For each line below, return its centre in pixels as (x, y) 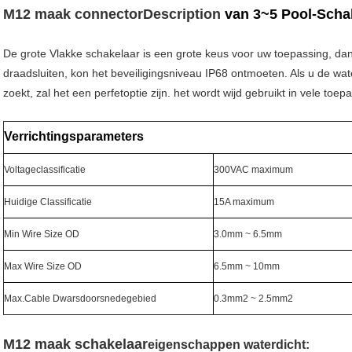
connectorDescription (146, 14)
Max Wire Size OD (43, 266)
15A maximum (244, 202)
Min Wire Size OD (42, 234)
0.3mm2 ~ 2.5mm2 (253, 298)
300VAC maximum (253, 169)
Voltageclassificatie (45, 169)
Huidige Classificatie (48, 202)
